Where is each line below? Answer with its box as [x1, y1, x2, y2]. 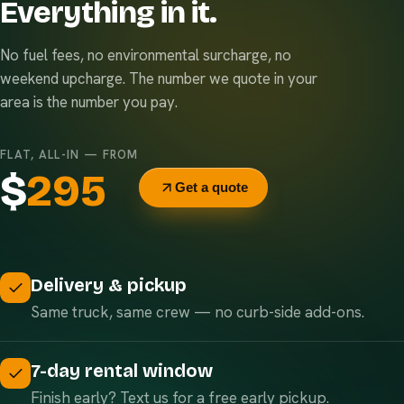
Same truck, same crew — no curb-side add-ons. [31, 302, 364, 322]
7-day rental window [31, 360, 213, 381]
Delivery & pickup [31, 274, 187, 296]
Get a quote [174, 180, 248, 195]
